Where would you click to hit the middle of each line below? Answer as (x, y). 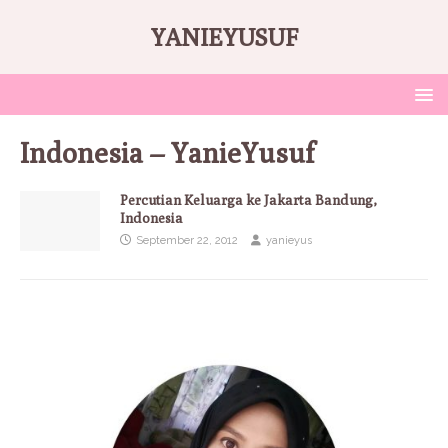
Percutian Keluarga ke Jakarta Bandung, (248, 200)
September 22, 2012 (187, 240)
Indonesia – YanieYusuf (167, 152)
